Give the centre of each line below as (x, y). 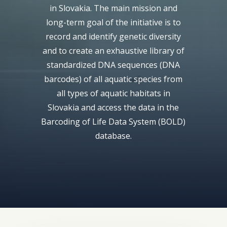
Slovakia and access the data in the (113, 107)
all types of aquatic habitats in (113, 93)
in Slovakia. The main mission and (113, 8)
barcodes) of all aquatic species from (113, 79)
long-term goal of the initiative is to (113, 22)
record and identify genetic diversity (113, 36)
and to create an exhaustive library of (113, 51)
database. (113, 136)
